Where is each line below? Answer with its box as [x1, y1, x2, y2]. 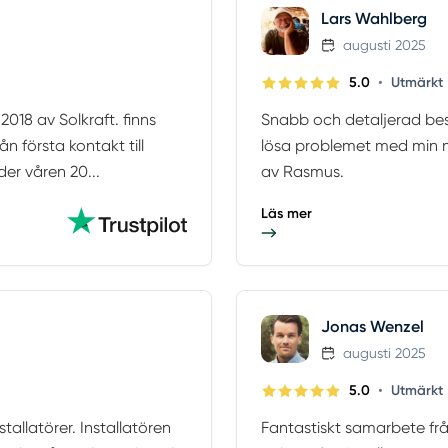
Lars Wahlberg [321, 9, 427, 29]
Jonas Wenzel [321, 317, 424, 337]
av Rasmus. [261, 162, 344, 182]
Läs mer [261, 205, 312, 223]
